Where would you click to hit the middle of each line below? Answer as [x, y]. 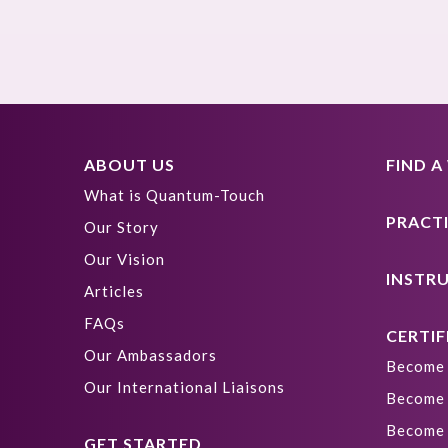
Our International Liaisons [184, 387]
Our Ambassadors [150, 355]
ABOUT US [129, 164]
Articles [114, 291]
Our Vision [124, 259]
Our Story [121, 227]
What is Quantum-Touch [174, 195]
